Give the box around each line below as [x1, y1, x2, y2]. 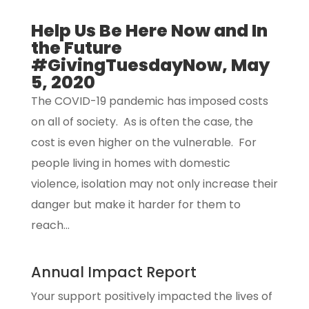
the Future [30, 35, 122, 60]
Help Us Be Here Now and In [30, 18, 268, 43]
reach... [30, 217, 70, 233]
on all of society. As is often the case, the [30, 113, 253, 130]
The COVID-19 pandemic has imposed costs [30, 92, 268, 109]
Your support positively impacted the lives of [30, 288, 272, 304]
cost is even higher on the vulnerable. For [30, 134, 257, 150]
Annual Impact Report [30, 261, 197, 282]
